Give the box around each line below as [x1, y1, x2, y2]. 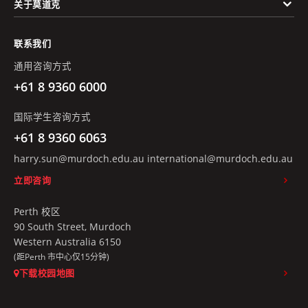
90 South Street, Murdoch [14, 221, 131, 233]
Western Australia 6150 [14, 236, 121, 248]
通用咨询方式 [14, 60, 71, 72]
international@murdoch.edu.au [147, 153, 293, 165]
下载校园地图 [19, 267, 75, 279]
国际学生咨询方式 [14, 111, 91, 123]
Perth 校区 [14, 206, 60, 218]
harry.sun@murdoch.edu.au [14, 153, 144, 165]
